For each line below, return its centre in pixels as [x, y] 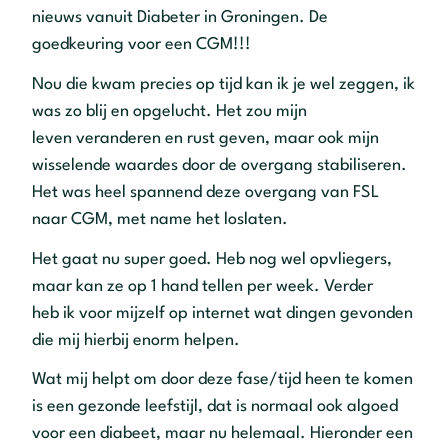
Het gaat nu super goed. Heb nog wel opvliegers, [212, 259]
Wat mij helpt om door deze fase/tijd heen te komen [222, 380]
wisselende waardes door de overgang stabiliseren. [219, 166]
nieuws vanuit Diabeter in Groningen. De [180, 18]
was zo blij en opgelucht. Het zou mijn [169, 112]
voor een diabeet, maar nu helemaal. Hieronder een [222, 434]
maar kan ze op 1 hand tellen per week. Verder [202, 286]
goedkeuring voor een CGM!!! [141, 45]
